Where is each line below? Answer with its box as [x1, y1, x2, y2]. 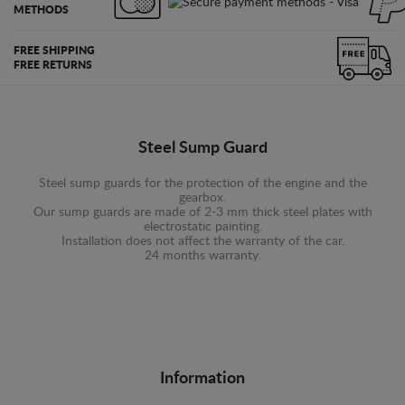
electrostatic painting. [143, 221, 262, 233]
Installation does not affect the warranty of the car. [61, 235, 344, 248]
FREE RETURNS [14, 60, 92, 71]
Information [160, 371, 245, 387]
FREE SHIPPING [14, 45, 95, 56]
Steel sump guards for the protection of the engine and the [38, 177, 367, 190]
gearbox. [179, 192, 226, 204]
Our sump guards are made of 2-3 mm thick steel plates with [33, 206, 372, 219]
